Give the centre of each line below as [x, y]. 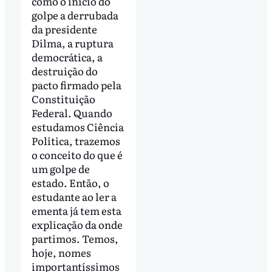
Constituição [63, 98]
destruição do [64, 70]
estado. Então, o [70, 182]
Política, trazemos [76, 140]
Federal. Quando [72, 112]
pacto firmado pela [76, 84]
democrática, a [67, 56]
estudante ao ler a [74, 196]
